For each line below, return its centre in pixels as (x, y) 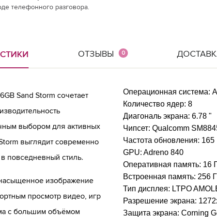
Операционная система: (168, 92)
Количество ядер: (155, 104)
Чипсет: (138, 128)
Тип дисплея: (147, 189)
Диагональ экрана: (157, 116)
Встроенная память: (160, 177)
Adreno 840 (163, 152)
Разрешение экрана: (161, 201)
